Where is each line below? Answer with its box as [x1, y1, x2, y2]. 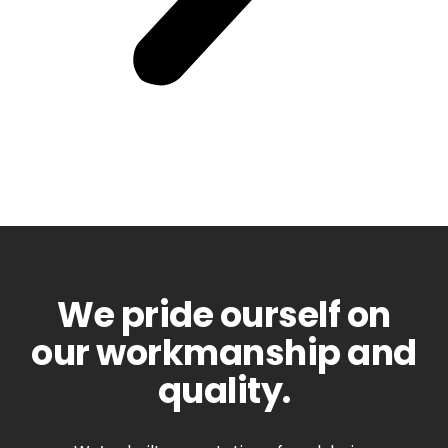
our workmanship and [31, 328, 417, 378]
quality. [157, 366, 291, 416]
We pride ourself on [57, 290, 391, 340]
